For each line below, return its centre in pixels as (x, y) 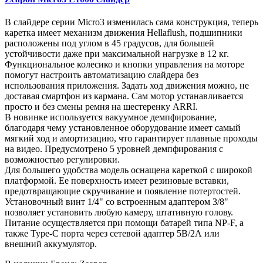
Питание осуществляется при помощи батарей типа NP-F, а (124, 222)
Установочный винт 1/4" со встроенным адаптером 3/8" (117, 201)
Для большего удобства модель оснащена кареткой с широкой (129, 170)
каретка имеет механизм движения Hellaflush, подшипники (124, 32)
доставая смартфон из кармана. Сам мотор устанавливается (124, 96)
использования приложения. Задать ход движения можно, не (127, 85)
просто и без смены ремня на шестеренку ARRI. (101, 106)
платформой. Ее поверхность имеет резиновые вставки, (117, 180)
